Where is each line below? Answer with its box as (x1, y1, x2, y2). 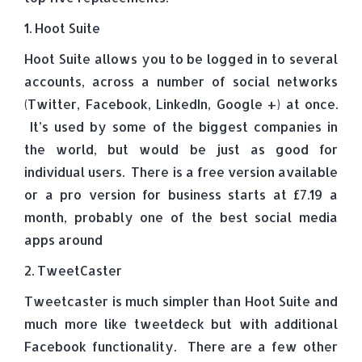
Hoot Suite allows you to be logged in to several (24, 50, 338, 67)
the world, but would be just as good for (24, 141, 338, 158)
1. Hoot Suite (24, 19, 100, 36)
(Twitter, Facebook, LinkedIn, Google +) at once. (24, 95, 338, 112)
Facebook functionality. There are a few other (24, 338, 338, 355)
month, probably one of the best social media (24, 208, 338, 225)
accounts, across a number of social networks (24, 73, 338, 90)
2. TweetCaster (24, 262, 122, 279)
